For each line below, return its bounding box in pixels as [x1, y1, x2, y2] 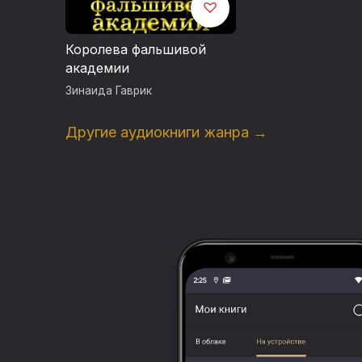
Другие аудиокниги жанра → [65, 123, 267, 141]
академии [65, 59, 129, 76]
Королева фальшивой [65, 40, 206, 57]
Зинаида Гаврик [65, 83, 152, 97]
